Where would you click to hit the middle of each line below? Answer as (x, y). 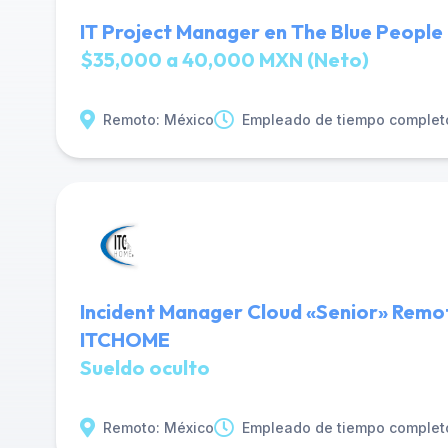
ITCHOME (125, 339)
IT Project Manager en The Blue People (261, 31)
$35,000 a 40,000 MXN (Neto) (224, 59)
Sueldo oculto (145, 367)
